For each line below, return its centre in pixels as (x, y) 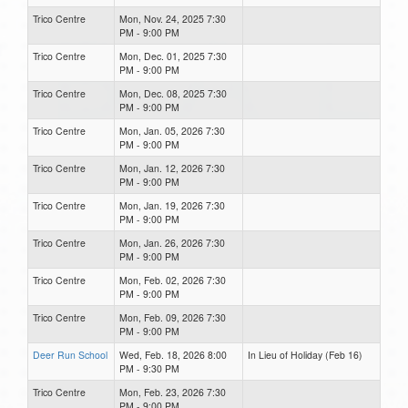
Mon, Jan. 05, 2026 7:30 (172, 130)
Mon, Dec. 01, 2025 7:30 (173, 56)
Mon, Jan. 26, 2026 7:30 (172, 242)
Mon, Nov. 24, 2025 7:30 (173, 18)
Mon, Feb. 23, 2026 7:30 (173, 392)
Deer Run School (70, 354)
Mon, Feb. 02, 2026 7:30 (173, 280)
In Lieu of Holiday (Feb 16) (305, 354)
